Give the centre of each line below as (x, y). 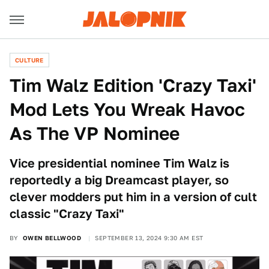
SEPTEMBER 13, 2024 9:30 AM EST (149, 238)
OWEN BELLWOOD (52, 238)
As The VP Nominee (95, 133)
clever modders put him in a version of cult (133, 197)
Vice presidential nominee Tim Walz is (119, 163)
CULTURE (29, 60)
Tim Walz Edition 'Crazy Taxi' (133, 85)
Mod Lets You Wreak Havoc (127, 109)
